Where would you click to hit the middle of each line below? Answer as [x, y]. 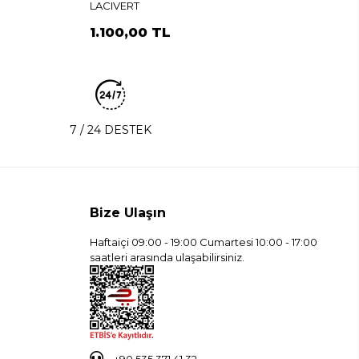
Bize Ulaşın [127, 213]
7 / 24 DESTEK [111, 130]
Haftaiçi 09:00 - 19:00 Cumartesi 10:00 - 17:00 [203, 242]
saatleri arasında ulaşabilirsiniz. [167, 258]
